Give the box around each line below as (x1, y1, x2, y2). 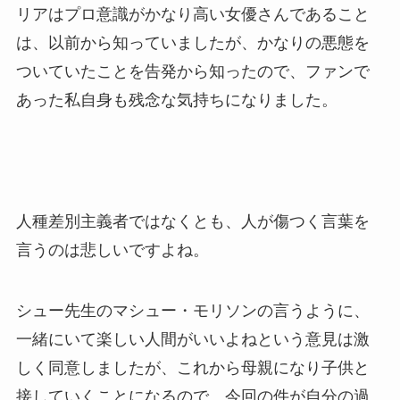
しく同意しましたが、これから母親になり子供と (15, 358, 370, 377)
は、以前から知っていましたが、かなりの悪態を (15, 34, 370, 53)
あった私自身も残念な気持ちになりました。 (15, 91, 337, 110)
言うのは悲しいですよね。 (15, 241, 209, 260)
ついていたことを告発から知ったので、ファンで (15, 62, 370, 81)
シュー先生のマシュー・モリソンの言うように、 (15, 301, 370, 320)
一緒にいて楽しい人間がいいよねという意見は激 (15, 329, 370, 348)
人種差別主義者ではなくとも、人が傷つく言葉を (15, 212, 370, 231)
